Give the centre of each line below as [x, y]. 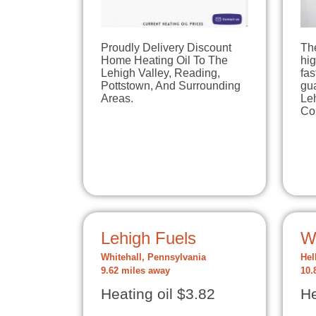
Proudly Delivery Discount [166, 47]
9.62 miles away [135, 271]
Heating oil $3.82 [158, 294]
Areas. [117, 98]
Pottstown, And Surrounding [171, 85]
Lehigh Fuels [148, 238]
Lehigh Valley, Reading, [160, 73]
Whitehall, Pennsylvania [153, 258]
